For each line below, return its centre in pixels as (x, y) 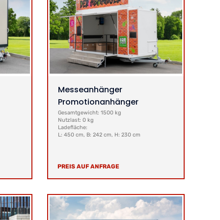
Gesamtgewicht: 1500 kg (89, 113)
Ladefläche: (72, 127)
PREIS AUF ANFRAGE (88, 166)
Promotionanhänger (98, 102)
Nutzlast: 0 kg (76, 120)
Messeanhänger (90, 90)
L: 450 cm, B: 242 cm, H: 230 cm (99, 135)
